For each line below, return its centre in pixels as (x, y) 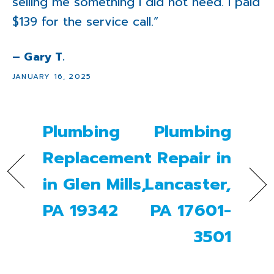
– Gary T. (39, 57)
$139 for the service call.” (85, 22)
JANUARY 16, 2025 (52, 77)
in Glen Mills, (95, 184)
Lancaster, (188, 184)
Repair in (194, 158)
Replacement (98, 158)
